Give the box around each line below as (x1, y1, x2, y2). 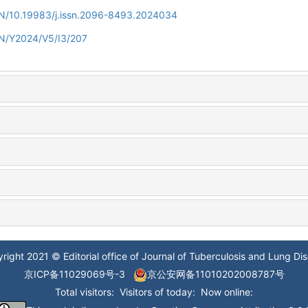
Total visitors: (55, 285, 114, 298)
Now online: (195, 285, 253, 298)
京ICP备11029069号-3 (23, 267, 125, 280)
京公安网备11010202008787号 (146, 267, 285, 280)
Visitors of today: (114, 285, 195, 298)
